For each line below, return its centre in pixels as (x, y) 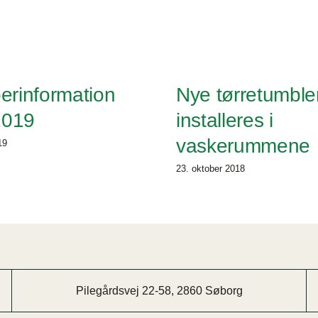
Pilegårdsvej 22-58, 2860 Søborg (159, 291)
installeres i (225, 121)
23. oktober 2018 (210, 169)
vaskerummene (243, 146)
